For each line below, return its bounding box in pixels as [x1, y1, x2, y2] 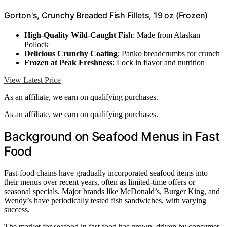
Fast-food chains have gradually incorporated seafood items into [4, 169, 208, 178]
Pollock [24, 40, 49, 49]
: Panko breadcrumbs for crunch [118, 49, 220, 58]
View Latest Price [4, 75, 61, 85]
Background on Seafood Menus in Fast [4, 129, 220, 144]
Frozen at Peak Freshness [24, 58, 112, 67]
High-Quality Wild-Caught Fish [24, 31, 133, 40]
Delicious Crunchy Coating [24, 49, 118, 58]
